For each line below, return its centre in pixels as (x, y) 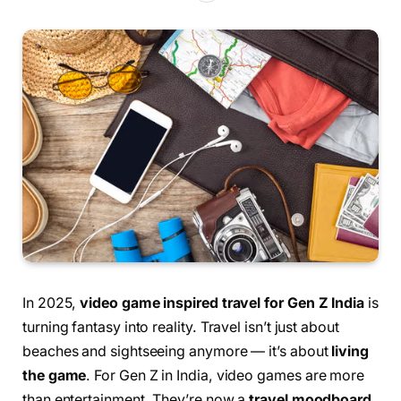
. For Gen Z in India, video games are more (226, 376)
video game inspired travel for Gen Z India (222, 303)
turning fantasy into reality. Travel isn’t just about (181, 328)
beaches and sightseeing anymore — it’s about (177, 352)
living (350, 352)
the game (55, 376)
